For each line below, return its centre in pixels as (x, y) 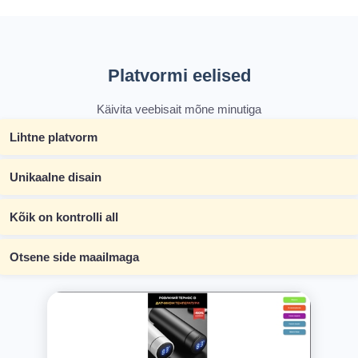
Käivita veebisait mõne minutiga (179, 109)
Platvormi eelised (179, 75)
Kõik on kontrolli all (64, 217)
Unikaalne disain (56, 177)
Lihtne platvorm (54, 137)
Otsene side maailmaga (74, 257)
